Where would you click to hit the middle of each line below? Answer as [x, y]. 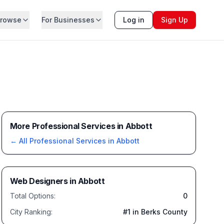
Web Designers [39, 181]
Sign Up [174, 20]
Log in [134, 20]
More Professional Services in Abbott [81, 126]
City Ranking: [31, 212]
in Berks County [159, 212]
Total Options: [32, 196]
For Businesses [68, 20]
